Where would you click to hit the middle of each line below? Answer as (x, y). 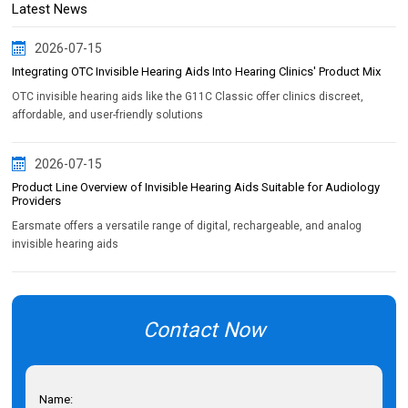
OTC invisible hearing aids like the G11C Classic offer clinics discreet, (188, 96)
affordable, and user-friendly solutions (108, 114)
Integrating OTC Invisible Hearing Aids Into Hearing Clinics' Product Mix (197, 71)
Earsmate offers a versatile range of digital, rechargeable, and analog (187, 225)
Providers (37, 200)
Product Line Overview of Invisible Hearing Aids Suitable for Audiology (196, 187)
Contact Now (204, 330)
